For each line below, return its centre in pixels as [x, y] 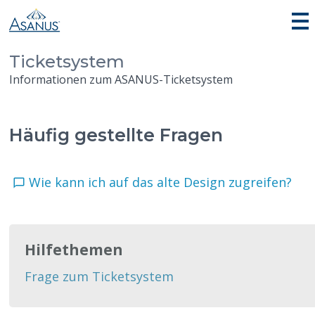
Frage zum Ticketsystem [99, 277]
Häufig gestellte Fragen [116, 135]
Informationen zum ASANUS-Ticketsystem [121, 80]
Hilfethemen [74, 250]
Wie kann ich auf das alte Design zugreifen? [164, 182]
